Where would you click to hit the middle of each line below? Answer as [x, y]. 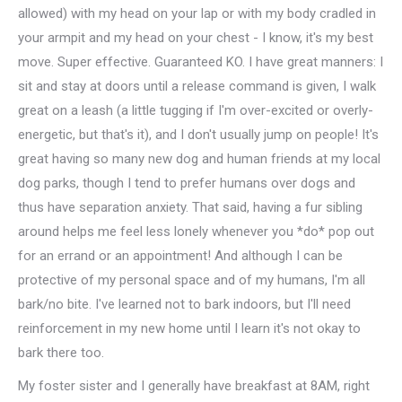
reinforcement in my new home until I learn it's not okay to [189, 328]
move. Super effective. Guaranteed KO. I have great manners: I [201, 62]
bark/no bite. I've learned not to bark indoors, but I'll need [184, 304]
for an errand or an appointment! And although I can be [180, 256]
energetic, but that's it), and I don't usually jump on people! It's [198, 135]
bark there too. [61, 353]
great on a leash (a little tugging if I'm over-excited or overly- [196, 110]
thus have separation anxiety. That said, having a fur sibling [190, 207]
